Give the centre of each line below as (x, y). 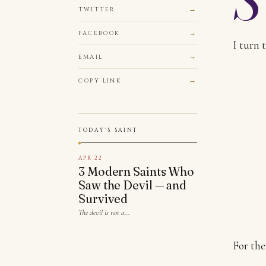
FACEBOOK (99, 33)
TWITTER (97, 9)
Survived (103, 199)
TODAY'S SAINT (108, 130)
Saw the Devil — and (133, 185)
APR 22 (91, 158)
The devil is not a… (104, 213)
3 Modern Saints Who (137, 171)
